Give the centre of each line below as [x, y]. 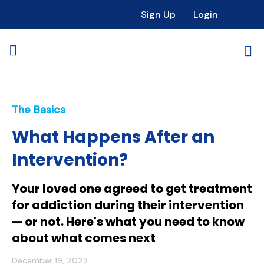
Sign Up [158, 14]
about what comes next [84, 238]
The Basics [39, 110]
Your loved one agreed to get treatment [132, 189]
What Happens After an [113, 137]
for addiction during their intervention [128, 205]
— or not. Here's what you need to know [128, 222]
